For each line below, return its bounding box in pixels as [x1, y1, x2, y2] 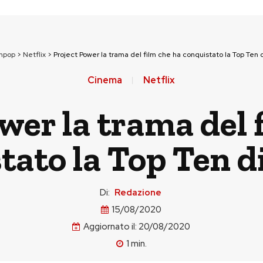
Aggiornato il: [83, 221, 137, 233]
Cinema [87, 74, 122, 86]
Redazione [114, 187, 161, 198]
